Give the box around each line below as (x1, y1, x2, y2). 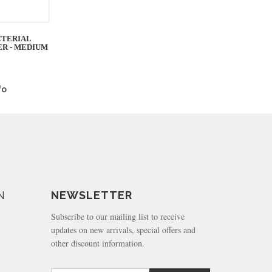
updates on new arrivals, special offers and (50, 224, 195, 236)
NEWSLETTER (50, 189, 132, 202)
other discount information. (50, 237, 144, 249)
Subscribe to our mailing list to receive (50, 211, 185, 222)
